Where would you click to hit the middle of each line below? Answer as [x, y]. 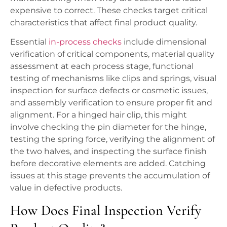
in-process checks [85, 42]
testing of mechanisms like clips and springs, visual [113, 78]
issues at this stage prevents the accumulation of [110, 175]
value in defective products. [66, 187]
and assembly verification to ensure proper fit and [111, 102]
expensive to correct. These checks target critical [109, 10]
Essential [29, 42]
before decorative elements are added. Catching [108, 163]
